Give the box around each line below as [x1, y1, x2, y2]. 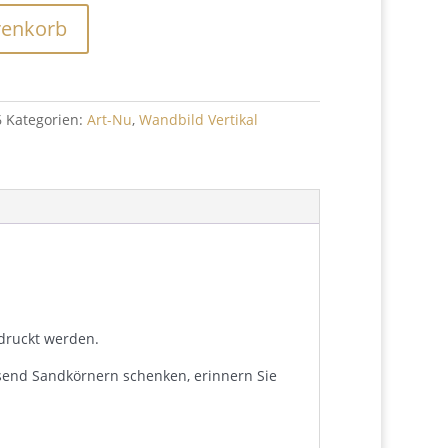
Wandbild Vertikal [138, 110, 258, 129]
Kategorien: [5, 110, 87, 129]
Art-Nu [86, 110, 132, 129]
